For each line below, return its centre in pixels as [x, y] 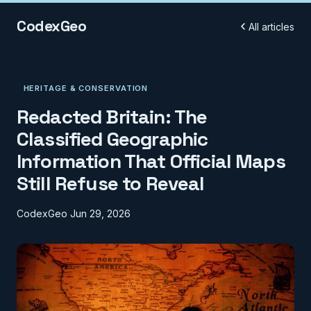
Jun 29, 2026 [100, 214]
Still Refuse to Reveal [111, 184]
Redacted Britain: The [112, 117]
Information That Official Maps [151, 161]
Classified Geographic [112, 139]
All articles [271, 26]
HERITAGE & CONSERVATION [86, 88]
